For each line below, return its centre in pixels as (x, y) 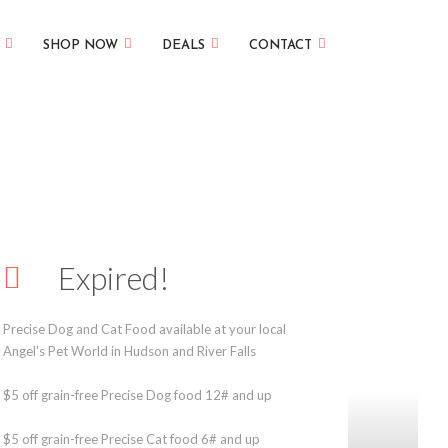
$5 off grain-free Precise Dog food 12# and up (137, 395)
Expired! (113, 278)
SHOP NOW (80, 45)
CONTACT (280, 45)
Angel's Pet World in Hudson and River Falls (129, 351)
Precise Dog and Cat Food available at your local (144, 329)
